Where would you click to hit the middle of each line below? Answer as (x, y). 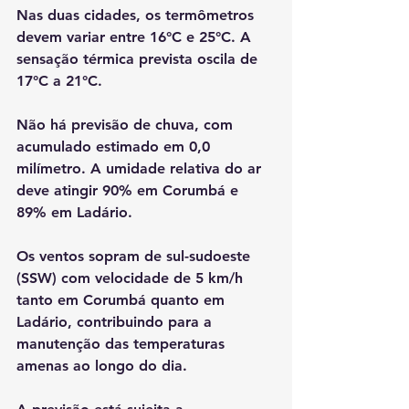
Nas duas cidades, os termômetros (137, 16)
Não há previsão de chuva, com (127, 125)
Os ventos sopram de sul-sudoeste (136, 257)
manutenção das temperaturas (123, 344)
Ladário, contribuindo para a (116, 322)
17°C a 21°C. (59, 81)
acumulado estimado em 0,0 (115, 147)
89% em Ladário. (74, 213)
